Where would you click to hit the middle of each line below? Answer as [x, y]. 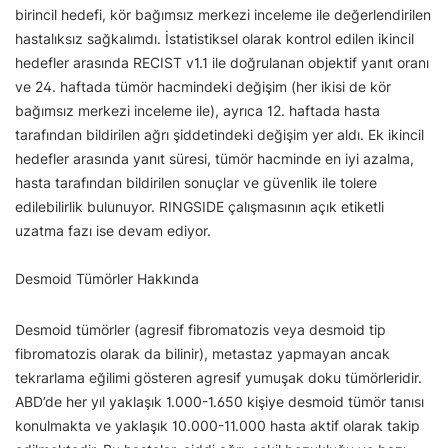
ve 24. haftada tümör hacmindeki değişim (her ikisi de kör [203, 86]
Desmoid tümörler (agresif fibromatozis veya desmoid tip [200, 329]
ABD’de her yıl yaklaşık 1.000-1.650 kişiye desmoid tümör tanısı [219, 401]
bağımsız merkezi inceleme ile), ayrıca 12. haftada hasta [197, 110]
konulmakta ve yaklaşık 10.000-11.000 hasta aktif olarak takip [217, 425]
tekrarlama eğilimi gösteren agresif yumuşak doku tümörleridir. [218, 377]
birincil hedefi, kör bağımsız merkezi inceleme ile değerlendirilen [223, 14]
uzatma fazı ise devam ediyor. [113, 230]
